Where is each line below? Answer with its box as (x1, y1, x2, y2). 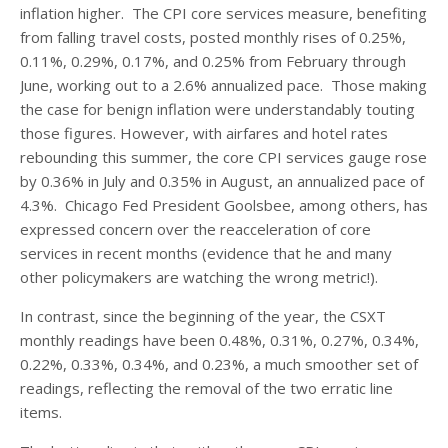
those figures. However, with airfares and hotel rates (20, 123, 388, 144)
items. (20, 402, 62, 423)
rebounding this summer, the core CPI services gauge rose (20, 147, 427, 168)
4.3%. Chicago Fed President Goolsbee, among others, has (20, 195, 428, 216)
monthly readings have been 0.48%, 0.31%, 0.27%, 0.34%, (20, 330, 419, 351)
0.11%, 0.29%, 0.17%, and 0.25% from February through (20, 51, 406, 72)
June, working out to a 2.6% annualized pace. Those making (20, 75, 427, 96)
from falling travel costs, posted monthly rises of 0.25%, (20, 27, 406, 48)
